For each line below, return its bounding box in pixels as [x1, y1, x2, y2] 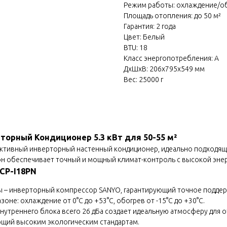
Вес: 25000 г [124, 75, 163, 84]
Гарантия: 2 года [124, 22, 176, 30]
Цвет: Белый [124, 32, 165, 41]
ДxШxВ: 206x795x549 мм [124, 64, 205, 73]
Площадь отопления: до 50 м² [124, 11, 221, 20]
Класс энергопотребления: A [124, 54, 219, 62]
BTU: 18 [124, 43, 147, 52]
